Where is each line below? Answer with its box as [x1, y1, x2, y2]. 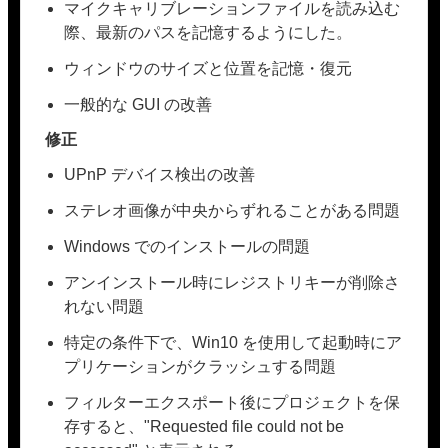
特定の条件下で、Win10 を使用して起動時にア [64, 334, 403, 351]
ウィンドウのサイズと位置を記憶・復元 [64, 60, 353, 77]
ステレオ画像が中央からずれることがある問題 [64, 202, 401, 219]
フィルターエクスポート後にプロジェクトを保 [64, 394, 401, 411]
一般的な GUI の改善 [64, 96, 213, 113]
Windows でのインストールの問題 [64, 238, 311, 255]
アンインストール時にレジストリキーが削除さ [64, 274, 401, 291]
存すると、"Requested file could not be [64, 418, 345, 435]
